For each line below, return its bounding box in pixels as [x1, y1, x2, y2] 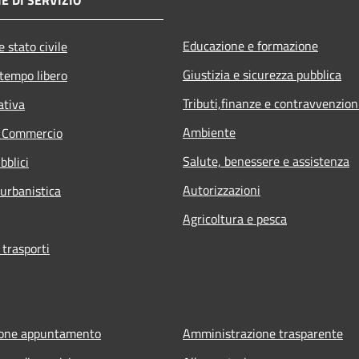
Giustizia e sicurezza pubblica [183, 65, 341, 85]
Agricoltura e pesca [183, 209, 287, 229]
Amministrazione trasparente [183, 324, 343, 344]
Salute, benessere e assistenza [183, 151, 349, 171]
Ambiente [183, 123, 236, 143]
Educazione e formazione [183, 36, 318, 56]
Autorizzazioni [183, 180, 260, 200]
